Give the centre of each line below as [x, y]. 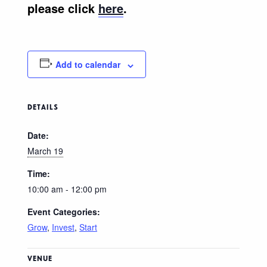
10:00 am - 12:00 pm [67, 189]
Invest [63, 227]
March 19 [45, 151]
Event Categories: [64, 212]
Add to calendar [88, 65]
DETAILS [43, 108]
